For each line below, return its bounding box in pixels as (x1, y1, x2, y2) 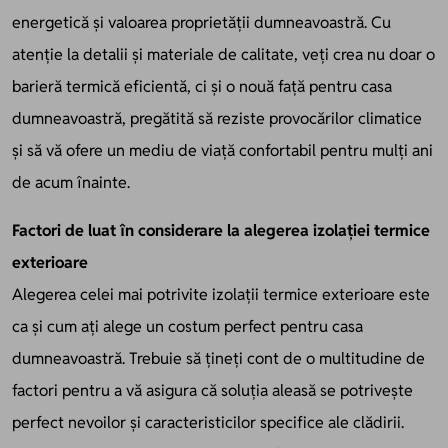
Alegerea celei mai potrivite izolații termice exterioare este (12, 283, 430, 305)
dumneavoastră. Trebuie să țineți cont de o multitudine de (12, 347, 425, 369)
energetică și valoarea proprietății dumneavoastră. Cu (12, 11, 391, 33)
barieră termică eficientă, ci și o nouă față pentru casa (12, 75, 392, 97)
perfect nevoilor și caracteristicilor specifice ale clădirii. (12, 411, 404, 433)
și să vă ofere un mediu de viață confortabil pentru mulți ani (12, 139, 433, 161)
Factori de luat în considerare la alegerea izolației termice (12, 219, 430, 241)
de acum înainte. (12, 171, 130, 193)
